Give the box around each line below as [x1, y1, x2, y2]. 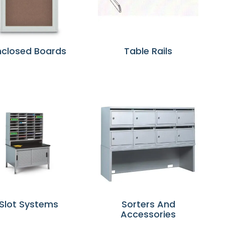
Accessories [121, 207, 176, 220]
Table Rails [124, 44, 173, 57]
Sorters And [121, 197, 175, 210]
